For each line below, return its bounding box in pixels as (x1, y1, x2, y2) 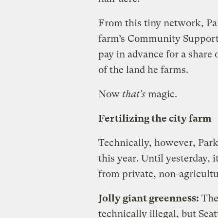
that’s (122, 88, 148, 100)
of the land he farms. (98, 64, 188, 75)
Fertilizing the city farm (98, 112, 212, 124)
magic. (147, 88, 177, 100)
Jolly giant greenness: (98, 192, 199, 204)
